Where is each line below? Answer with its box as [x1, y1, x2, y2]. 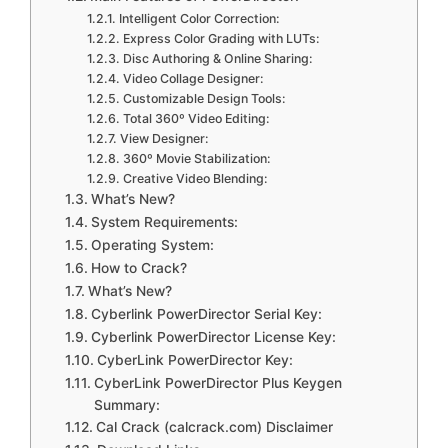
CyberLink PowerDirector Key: [96, 352, 293, 368]
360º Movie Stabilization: [122, 151, 271, 166]
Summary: [93, 397, 160, 413]
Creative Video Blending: [122, 171, 268, 186]
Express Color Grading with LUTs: [122, 31, 320, 46]
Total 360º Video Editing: [122, 111, 270, 126]
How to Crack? [90, 260, 187, 276]
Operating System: [90, 237, 214, 253]
